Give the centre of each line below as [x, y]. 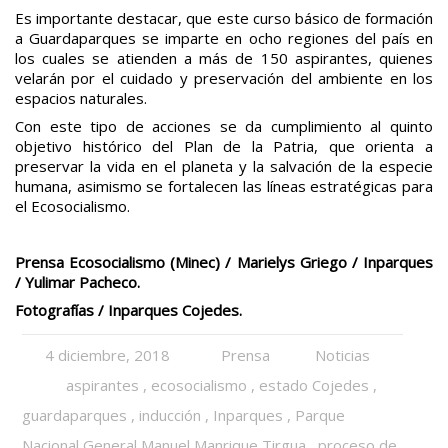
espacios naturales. [81, 97]
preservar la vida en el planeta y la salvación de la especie [224, 165]
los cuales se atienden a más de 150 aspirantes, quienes [224, 57]
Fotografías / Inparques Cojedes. [128, 309]
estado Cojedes [314, 385]
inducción [170, 415]
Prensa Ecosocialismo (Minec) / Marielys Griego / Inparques [224, 261]
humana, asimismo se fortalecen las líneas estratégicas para [224, 185]
